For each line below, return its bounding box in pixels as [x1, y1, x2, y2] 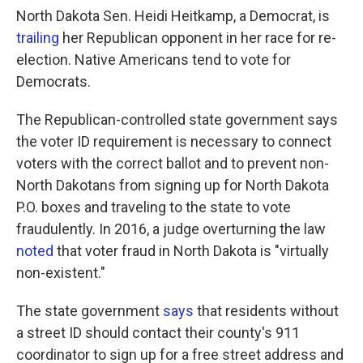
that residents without [194, 302, 339, 320]
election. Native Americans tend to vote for [16, 51, 291, 69]
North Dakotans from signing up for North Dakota [16, 177, 329, 194]
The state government [16, 302, 163, 320]
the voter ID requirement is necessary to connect [16, 133, 331, 151]
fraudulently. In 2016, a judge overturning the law [16, 220, 326, 238]
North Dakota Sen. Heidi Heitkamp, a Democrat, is [16, 7, 330, 25]
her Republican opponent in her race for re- [59, 29, 336, 47]
